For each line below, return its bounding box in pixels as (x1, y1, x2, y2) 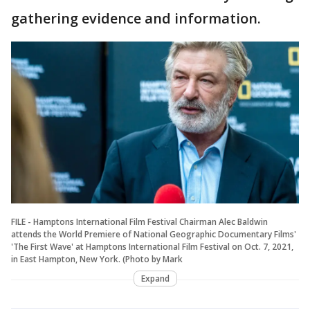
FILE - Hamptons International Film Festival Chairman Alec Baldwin (11, 215, 268, 228)
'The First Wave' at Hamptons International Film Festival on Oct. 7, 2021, (11, 240, 293, 253)
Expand (140, 272, 170, 284)
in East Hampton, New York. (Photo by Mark (11, 253, 183, 265)
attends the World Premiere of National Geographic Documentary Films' (11, 228, 296, 240)
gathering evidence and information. (11, 9, 261, 28)
